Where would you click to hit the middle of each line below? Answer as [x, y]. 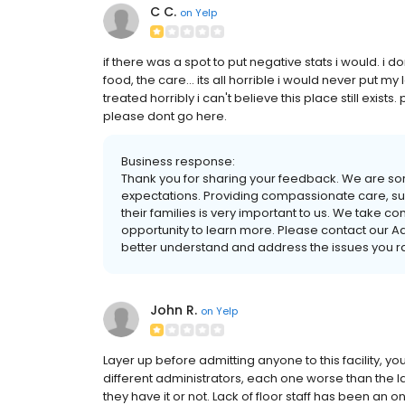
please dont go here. [165, 117]
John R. [174, 311]
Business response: [178, 162]
